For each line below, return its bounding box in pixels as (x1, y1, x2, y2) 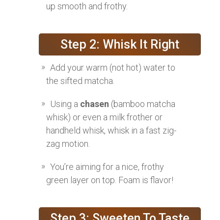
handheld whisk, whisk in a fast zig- (46, 125, 176, 136)
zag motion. (46, 138, 90, 149)
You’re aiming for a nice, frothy (50, 161, 164, 172)
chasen (80, 98, 109, 109)
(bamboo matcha (109, 98, 175, 109)
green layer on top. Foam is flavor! (46, 174, 173, 185)
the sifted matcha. (46, 75, 114, 86)
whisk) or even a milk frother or (46, 111, 163, 122)
